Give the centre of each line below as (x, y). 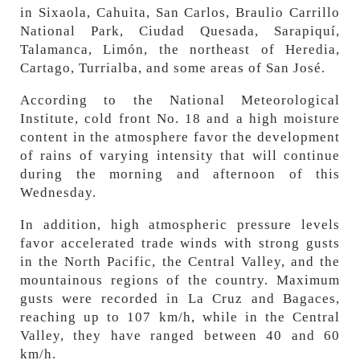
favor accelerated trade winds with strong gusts (180, 243)
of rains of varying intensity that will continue (180, 156)
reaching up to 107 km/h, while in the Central (180, 317)
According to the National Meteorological (180, 100)
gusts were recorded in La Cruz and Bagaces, (180, 299)
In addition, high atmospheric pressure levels (180, 225)
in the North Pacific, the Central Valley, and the (180, 262)
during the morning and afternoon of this (180, 174)
